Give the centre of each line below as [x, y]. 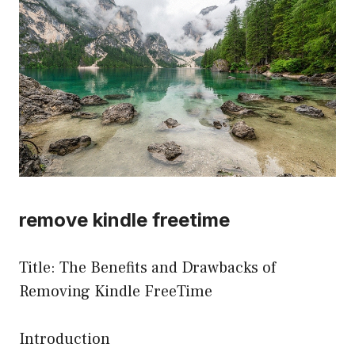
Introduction [65, 340]
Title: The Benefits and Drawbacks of [147, 268]
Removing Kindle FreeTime [116, 292]
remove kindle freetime [124, 220]
